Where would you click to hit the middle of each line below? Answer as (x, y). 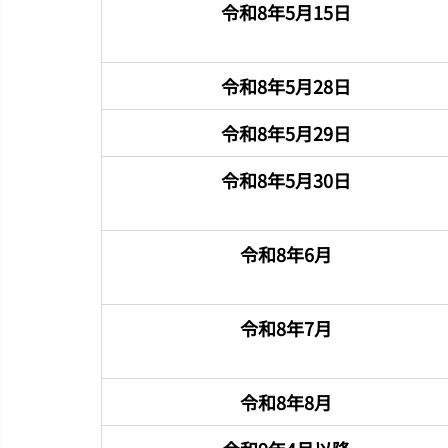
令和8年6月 (285, 253)
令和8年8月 (285, 401)
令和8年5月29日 (285, 132)
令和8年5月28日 (285, 85)
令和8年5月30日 (285, 179)
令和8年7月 (285, 327)
